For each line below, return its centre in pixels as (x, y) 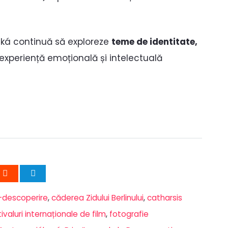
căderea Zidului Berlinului (97, 197)
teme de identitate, (154, 42)
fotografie (129, 214)
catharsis (165, 197)
